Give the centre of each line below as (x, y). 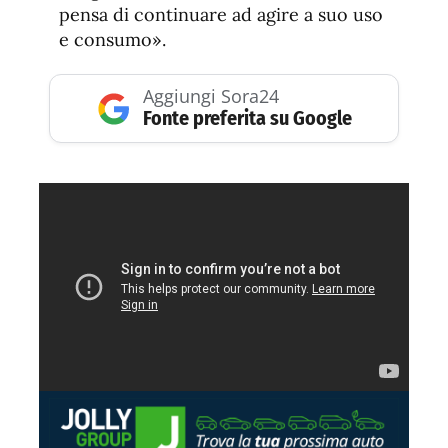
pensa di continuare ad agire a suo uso (221, 15)
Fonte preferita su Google (247, 118)
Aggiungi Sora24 (210, 96)
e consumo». (112, 40)
